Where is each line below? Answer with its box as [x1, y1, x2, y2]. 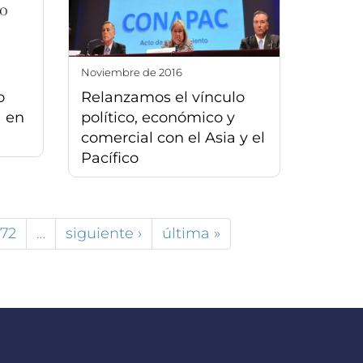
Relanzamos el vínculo [80, 88, 245, 106]
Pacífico [80, 148, 139, 167]
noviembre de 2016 [89, 65, 182, 79]
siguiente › [66, 224, 142, 242]
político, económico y [80, 108, 235, 126]
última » [162, 224, 220, 242]
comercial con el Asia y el [80, 128, 265, 147]
